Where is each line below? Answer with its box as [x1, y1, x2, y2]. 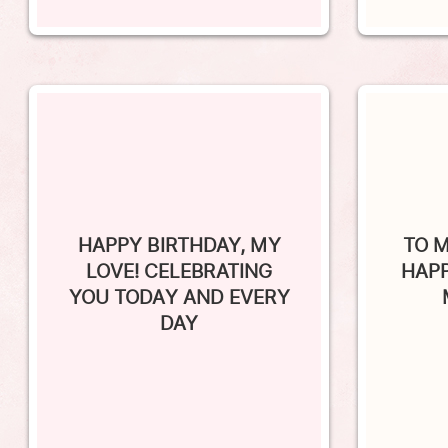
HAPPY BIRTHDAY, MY [77, 203, 281, 232]
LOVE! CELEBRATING [86, 229, 273, 258]
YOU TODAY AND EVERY [68, 255, 290, 284]
